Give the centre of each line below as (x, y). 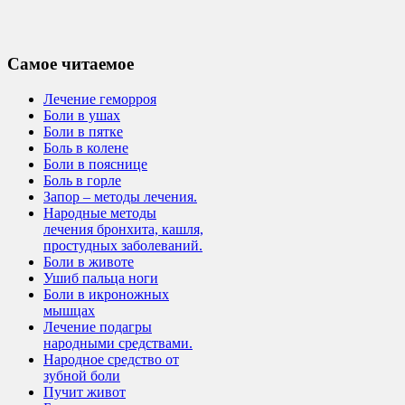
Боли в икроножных (106, 294)
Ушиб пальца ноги (101, 278)
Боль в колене (86, 147)
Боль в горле (82, 180)
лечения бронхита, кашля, (123, 229)
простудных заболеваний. (123, 245)
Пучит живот (85, 391)
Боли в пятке (83, 131)
